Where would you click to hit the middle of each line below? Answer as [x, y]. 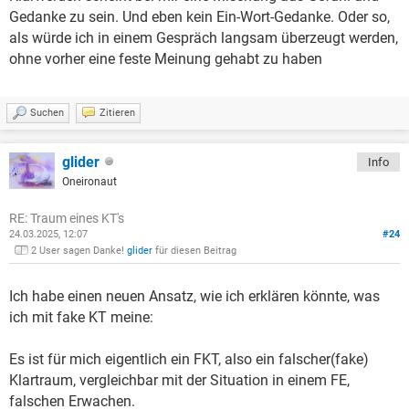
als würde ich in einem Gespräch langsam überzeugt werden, [204, 37]
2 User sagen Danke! [79, 251]
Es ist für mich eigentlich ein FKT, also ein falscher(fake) [189, 360]
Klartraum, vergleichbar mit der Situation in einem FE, [179, 381]
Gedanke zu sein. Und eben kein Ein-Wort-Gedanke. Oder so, [199, 16]
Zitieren [117, 112]
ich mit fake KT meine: [81, 318]
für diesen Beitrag [194, 251]
